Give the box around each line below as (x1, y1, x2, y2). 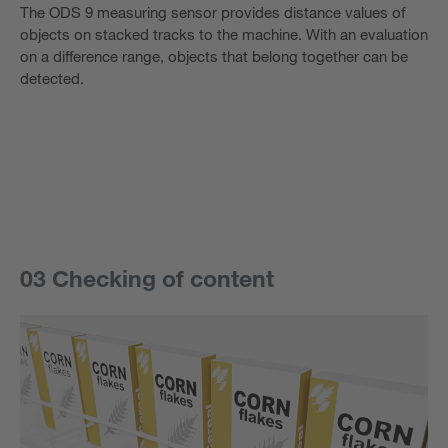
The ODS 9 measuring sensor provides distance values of (20, 2, 405, 21)
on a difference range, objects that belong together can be (20, 46, 408, 65)
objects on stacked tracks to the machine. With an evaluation (20, 24, 428, 43)
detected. (20, 68, 84, 87)
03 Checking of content (20, 263, 274, 292)
